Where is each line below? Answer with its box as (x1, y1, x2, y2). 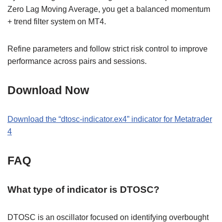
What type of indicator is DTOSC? (7, 184, 160, 195)
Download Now (7, 83, 89, 97)
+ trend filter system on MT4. (7, 17, 106, 26)
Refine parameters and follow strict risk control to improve (7, 44, 208, 53)
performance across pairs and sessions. (7, 56, 147, 65)
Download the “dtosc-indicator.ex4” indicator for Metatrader (7, 114, 212, 123)
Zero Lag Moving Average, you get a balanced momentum (7, 4, 210, 13)
